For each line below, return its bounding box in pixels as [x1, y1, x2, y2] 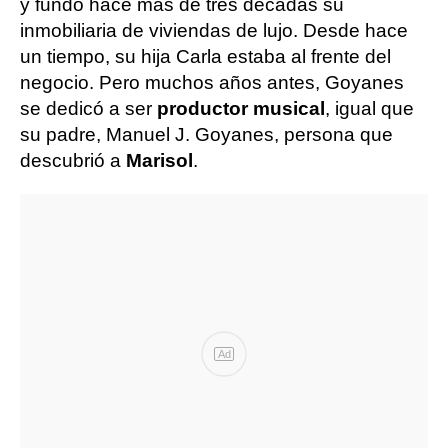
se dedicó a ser [20, 97, 157, 119]
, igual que [325, 97, 414, 119]
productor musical [157, 97, 325, 119]
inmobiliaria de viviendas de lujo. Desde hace [20, 19, 408, 41]
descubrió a [20, 149, 126, 171]
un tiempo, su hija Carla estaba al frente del [20, 45, 391, 67]
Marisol [126, 149, 193, 171]
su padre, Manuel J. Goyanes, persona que [20, 123, 393, 145]
